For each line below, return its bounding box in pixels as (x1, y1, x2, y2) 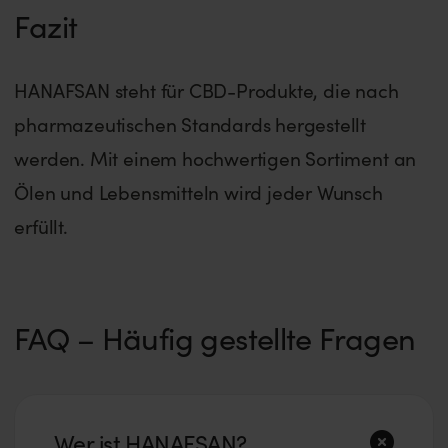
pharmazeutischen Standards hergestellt (14, 111, 367, 138)
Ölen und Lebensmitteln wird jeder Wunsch (14, 179, 383, 206)
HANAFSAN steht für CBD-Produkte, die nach (14, 77, 399, 104)
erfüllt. (14, 213, 68, 240)
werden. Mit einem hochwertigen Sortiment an (14, 145, 417, 172)
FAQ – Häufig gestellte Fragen (14, 317, 416, 359)
